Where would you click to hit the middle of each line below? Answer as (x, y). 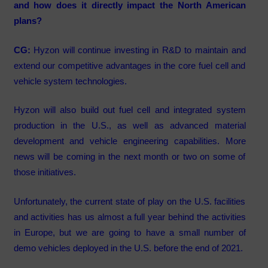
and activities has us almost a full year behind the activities (130, 217)
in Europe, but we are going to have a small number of (130, 232)
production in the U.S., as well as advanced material (130, 126)
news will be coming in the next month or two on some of (130, 157)
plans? (28, 21)
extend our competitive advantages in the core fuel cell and (130, 65)
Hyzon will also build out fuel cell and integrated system (130, 110)
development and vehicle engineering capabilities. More (130, 141)
